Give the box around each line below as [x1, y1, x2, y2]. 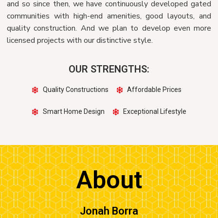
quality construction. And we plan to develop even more [7, 23, 211, 34]
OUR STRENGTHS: [69, 63, 149, 75]
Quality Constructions [42, 86, 109, 94]
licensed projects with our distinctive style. [7, 35, 153, 46]
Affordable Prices [127, 86, 182, 94]
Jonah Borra [80, 204, 138, 217]
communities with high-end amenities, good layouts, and [7, 11, 211, 22]
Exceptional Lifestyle [123, 108, 186, 116]
